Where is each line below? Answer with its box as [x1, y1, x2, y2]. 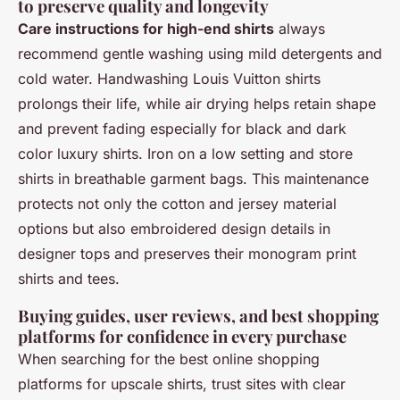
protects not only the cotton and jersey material [18, 194, 337, 212]
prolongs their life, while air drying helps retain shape [18, 94, 376, 112]
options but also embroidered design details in [18, 219, 330, 237]
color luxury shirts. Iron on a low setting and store [18, 144, 353, 162]
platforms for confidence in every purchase [18, 324, 346, 347]
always [274, 19, 325, 37]
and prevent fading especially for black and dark [18, 119, 346, 137]
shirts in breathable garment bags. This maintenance [18, 169, 369, 187]
